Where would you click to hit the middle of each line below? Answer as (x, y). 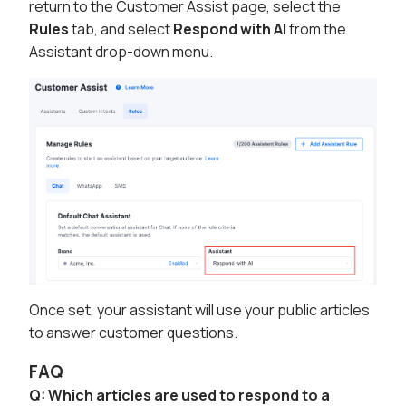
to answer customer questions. (133, 333)
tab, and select (121, 29)
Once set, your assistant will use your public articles (199, 310)
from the (316, 29)
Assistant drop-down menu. (121, 51)
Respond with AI (230, 29)
